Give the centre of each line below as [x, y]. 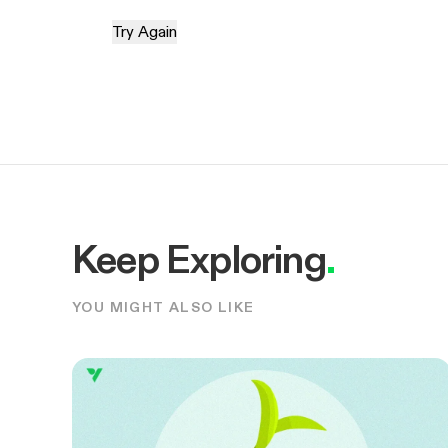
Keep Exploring [199, 259]
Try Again [144, 31]
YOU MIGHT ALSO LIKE [163, 307]
